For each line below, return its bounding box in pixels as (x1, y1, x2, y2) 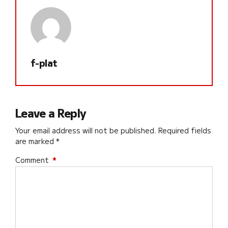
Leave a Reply (15, 105, 87, 121)
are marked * (15, 135, 60, 146)
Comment (15, 154, 49, 165)
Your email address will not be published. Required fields (15, 125, 211, 135)
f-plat (31, 56, 58, 70)
